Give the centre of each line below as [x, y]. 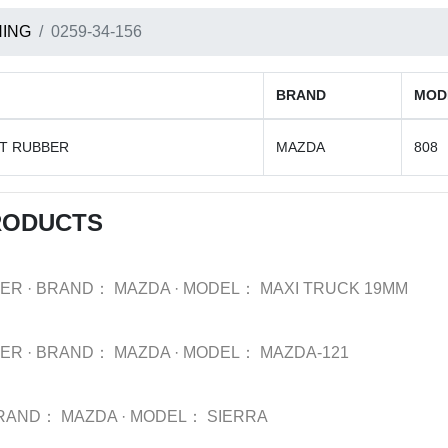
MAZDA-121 [304, 352]
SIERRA [237, 416]
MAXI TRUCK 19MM [334, 288]
